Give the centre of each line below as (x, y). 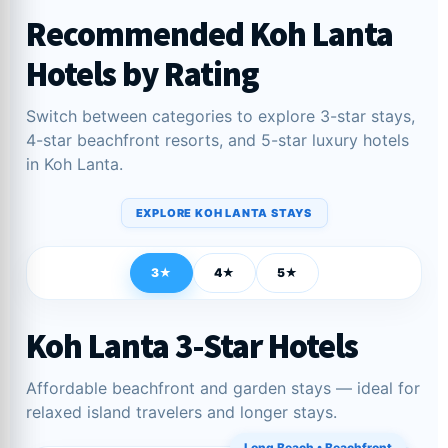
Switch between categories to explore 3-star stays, (220, 116)
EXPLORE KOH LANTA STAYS (223, 213)
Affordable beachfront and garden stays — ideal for (223, 388)
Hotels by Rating (142, 73)
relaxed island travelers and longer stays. (181, 412)
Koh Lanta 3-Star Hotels (192, 345)
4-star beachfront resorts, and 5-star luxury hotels (217, 140)
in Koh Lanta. (74, 164)
